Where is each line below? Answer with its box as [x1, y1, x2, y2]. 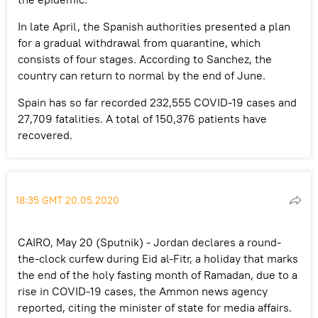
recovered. [18, 127, 72, 142]
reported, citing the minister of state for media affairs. [18, 300, 292, 314]
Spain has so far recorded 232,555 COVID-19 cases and [18, 94, 297, 109]
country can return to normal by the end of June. [18, 67, 265, 82]
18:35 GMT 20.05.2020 [16, 193, 119, 207]
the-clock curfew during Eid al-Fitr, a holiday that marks [18, 251, 298, 265]
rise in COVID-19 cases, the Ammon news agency [18, 283, 268, 298]
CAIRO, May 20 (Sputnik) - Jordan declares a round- [18, 234, 281, 249]
